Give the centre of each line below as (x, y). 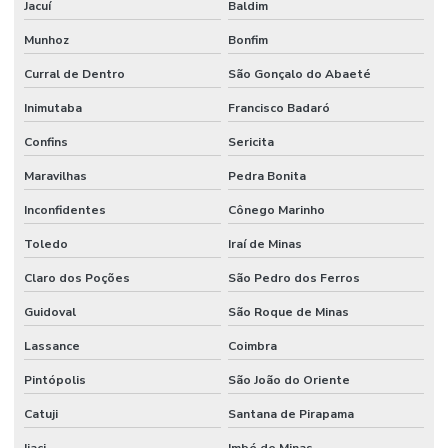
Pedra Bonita (266, 175)
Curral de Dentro (74, 73)
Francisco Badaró (278, 107)
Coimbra (252, 345)
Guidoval (50, 311)
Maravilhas (55, 175)
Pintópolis (55, 379)
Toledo (46, 243)
